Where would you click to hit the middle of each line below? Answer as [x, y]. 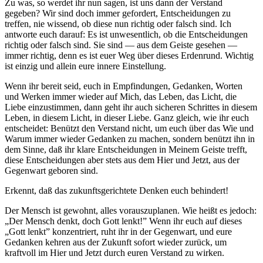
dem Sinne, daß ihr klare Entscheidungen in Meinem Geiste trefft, [126, 150]
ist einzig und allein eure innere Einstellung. [85, 66]
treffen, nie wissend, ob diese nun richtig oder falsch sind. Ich [118, 24]
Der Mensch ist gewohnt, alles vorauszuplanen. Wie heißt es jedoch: [131, 211]
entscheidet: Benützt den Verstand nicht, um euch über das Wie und [129, 129]
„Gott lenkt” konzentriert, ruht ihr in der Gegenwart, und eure [118, 232]
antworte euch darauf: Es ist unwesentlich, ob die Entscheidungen [126, 35]
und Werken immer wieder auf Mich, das [82, 97]
